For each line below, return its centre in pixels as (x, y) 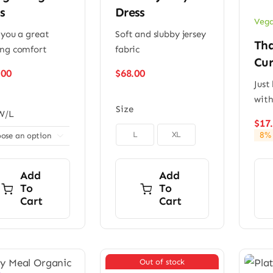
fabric (127, 50)
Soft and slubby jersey (160, 34)
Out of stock (162, 261)
